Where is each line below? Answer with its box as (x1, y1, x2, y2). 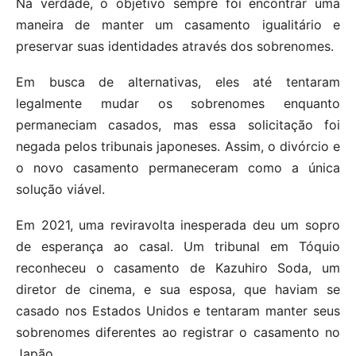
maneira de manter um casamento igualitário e (16, 17, 340, 33)
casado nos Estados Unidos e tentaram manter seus (16, 303, 340, 319)
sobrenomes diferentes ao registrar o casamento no (16, 324, 340, 341)
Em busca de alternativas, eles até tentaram (16, 74, 340, 91)
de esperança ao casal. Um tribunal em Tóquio (16, 238, 340, 255)
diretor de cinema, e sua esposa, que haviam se (16, 281, 340, 298)
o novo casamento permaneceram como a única (16, 160, 340, 176)
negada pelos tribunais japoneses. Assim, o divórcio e (16, 138, 340, 155)
